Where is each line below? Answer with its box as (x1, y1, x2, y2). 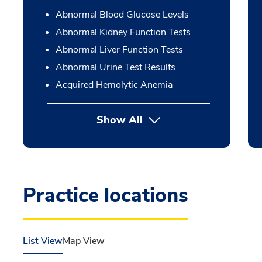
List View (23, 235, 63, 247)
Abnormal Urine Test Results (55, 61, 175, 74)
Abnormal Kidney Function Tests (55, 26, 191, 39)
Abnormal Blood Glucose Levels (55, 8, 189, 21)
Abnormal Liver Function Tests (55, 43, 183, 56)
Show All (96, 113, 143, 127)
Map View (63, 235, 105, 247)
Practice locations (23, 182, 188, 209)
